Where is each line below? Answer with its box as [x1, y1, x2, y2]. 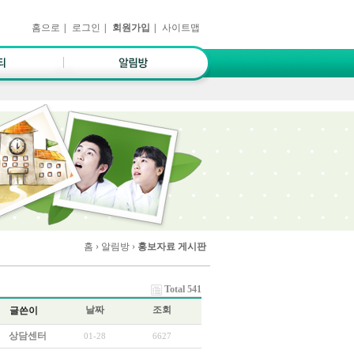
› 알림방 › [93, 241, 137, 252]
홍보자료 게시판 [137, 241, 206, 252]
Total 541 [164, 284, 201, 295]
